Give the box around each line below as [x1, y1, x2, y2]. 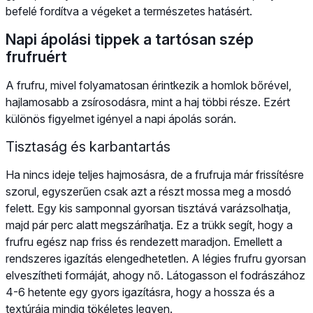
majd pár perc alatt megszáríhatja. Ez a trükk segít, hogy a [6, 217, 293, 232]
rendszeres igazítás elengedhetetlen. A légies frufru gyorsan [6, 251, 306, 265]
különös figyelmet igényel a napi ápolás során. [6, 111, 236, 126]
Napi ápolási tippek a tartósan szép [6, 29, 254, 48]
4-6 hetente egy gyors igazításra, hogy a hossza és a [6, 284, 275, 299]
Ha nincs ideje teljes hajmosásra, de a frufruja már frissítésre [6, 167, 304, 182]
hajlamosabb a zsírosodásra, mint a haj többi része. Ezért [6, 94, 290, 109]
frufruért [6, 47, 67, 66]
